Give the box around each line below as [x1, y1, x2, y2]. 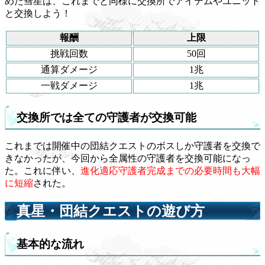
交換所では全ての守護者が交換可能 [17, 111, 196, 124]
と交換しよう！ [5, 8, 71, 18]
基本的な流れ [17, 238, 84, 251]
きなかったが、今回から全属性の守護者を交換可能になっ [5, 153, 251, 164]
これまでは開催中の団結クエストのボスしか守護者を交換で [5, 141, 260, 151]
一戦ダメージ [40, 80, 98, 91]
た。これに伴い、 [5, 166, 80, 176]
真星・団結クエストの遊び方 [17, 203, 205, 219]
